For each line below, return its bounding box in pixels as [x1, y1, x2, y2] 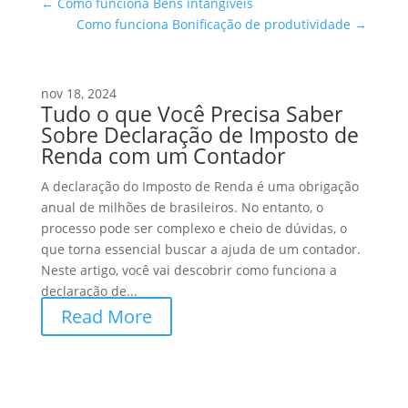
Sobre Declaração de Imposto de [40, 120, 359, 149]
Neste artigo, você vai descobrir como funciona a [40, 261, 337, 279]
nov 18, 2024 [40, 85, 117, 102]
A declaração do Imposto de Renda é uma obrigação [40, 178, 359, 195]
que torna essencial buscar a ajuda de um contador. [40, 240, 361, 258]
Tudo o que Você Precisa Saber [40, 99, 342, 128]
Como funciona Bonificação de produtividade [76, 15, 352, 33]
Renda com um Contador [40, 141, 285, 170]
